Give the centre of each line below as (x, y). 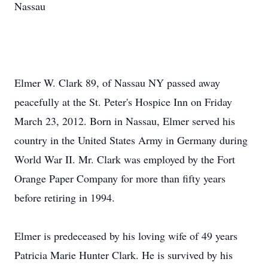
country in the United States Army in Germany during (131, 140)
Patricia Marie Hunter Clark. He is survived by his (124, 255)
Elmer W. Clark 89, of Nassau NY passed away (117, 83)
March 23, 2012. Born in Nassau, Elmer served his (125, 121)
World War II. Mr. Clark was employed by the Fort (125, 159)
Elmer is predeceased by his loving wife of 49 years (126, 236)
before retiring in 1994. (65, 197)
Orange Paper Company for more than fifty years (120, 178)
